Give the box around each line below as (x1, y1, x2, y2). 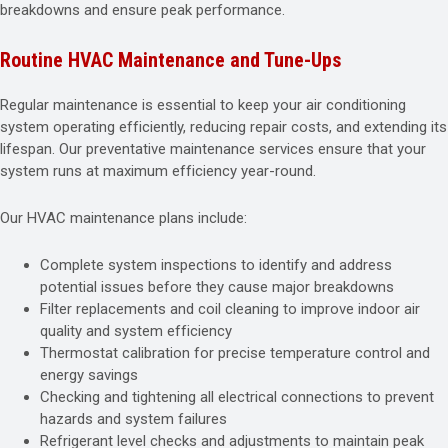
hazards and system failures (40, 410, 227, 428)
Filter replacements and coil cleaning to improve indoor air (40, 300, 420, 318)
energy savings (40, 366, 138, 384)
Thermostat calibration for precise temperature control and (40, 344, 430, 362)
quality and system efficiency (40, 322, 232, 340)
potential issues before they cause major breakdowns (40, 278, 394, 296)
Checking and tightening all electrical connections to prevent (40, 388, 434, 406)
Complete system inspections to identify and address (40, 256, 392, 274)
